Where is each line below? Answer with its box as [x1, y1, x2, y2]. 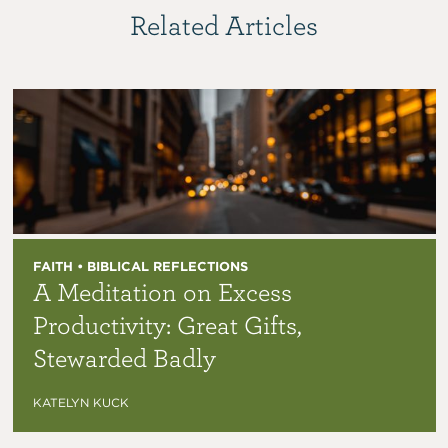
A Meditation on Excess [32, 275, 292, 306]
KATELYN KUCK [32, 394, 129, 410]
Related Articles [130, 8, 318, 42]
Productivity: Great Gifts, [32, 308, 302, 339]
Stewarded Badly [32, 341, 216, 372]
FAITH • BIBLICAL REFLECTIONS [32, 258, 248, 274]
